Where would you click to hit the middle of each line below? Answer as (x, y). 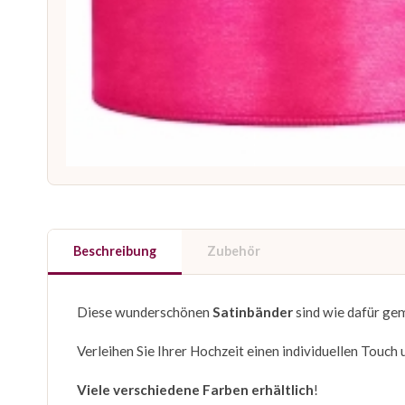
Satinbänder (254, 312)
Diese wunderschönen (145, 312)
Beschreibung (115, 251)
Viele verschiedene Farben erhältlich (195, 390)
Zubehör (234, 251)
